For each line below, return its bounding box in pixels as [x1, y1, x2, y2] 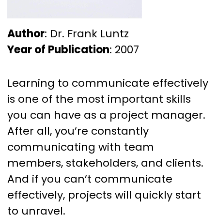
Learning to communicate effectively [7, 75, 208, 91]
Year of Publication [7, 42, 109, 57]
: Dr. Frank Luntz [45, 26, 129, 41]
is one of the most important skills [7, 91, 191, 107]
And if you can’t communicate [7, 171, 172, 186]
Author [7, 26, 45, 41]
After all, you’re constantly [7, 123, 149, 139]
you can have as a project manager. [7, 107, 205, 123]
